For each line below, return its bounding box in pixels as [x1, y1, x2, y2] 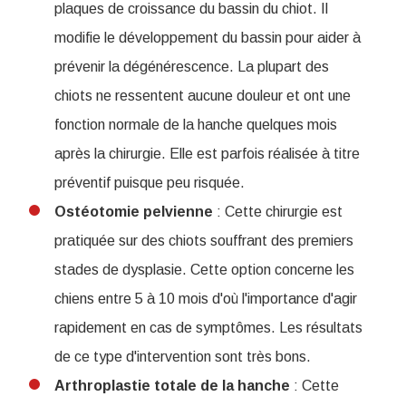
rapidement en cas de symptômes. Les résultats [54, 320, 362, 336]
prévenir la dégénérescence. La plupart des [54, 59, 329, 75]
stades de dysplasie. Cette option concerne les [54, 262, 354, 278]
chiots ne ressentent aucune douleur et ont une [54, 88, 351, 104]
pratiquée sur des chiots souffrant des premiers [54, 233, 353, 249]
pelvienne [143, 204, 213, 220]
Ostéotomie [54, 204, 140, 220]
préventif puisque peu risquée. [54, 175, 245, 191]
